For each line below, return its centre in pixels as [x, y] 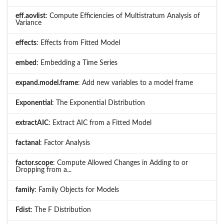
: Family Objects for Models [77, 190]
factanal [28, 143]
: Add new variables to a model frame [135, 83]
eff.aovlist [30, 16]
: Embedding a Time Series [77, 63]
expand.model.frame [47, 83]
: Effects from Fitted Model [78, 43]
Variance [28, 23]
